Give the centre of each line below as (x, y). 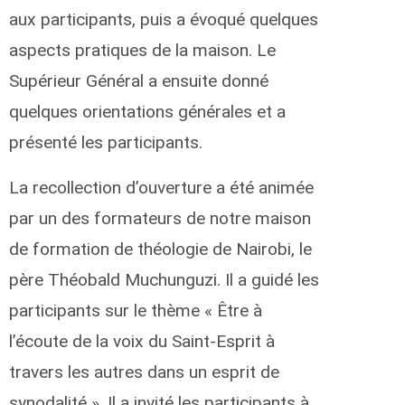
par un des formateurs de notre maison (160, 218)
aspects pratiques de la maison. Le (142, 50)
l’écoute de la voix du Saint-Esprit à (142, 341)
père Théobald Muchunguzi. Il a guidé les (164, 279)
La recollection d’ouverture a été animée (161, 187)
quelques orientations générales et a (147, 111)
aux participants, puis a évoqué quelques (164, 19)
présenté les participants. (106, 142)
